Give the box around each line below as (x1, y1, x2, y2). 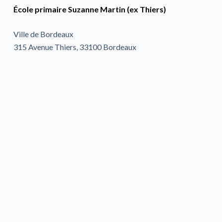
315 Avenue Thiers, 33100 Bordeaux (13, 42, 136, 52)
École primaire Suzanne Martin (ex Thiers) (13, 4, 166, 14)
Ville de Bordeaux (13, 29, 73, 39)
